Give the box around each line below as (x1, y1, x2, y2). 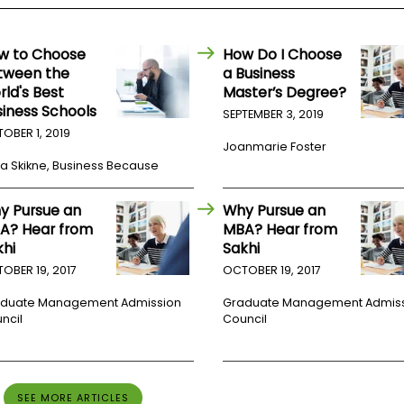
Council (223, 311, 268, 327)
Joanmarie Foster (223, 139, 327, 155)
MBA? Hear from (223, 219, 338, 241)
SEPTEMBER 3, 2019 (223, 106, 325, 123)
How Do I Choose (223, 44, 343, 66)
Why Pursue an (223, 200, 326, 222)
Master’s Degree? (223, 82, 347, 104)
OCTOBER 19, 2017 (223, 262, 322, 279)
